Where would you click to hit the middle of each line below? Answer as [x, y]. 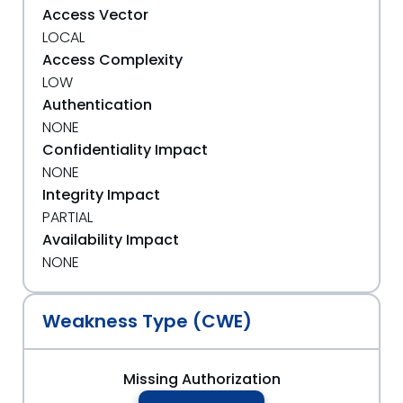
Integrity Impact [101, 195]
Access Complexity [112, 60]
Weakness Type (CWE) [147, 321]
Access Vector [95, 15]
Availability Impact [111, 240]
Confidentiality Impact [125, 150]
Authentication [97, 105]
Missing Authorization [201, 379]
